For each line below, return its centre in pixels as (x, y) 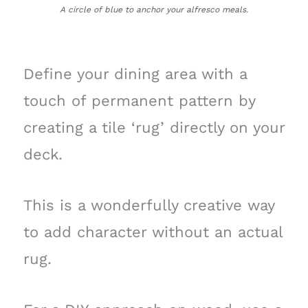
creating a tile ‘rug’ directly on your (154, 127)
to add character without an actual (153, 232)
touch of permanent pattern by (139, 100)
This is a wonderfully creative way (148, 205)
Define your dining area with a (135, 74)
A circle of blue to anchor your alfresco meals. (154, 9)
